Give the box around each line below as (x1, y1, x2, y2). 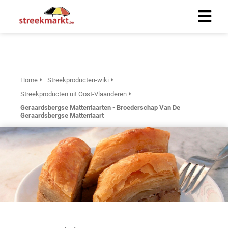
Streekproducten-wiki (47, 76, 109, 84)
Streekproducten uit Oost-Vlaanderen (20, 90, 127, 98)
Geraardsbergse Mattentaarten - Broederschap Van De (20, 104, 180, 111)
